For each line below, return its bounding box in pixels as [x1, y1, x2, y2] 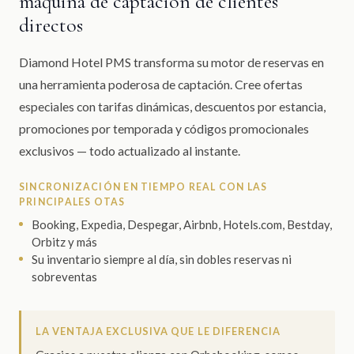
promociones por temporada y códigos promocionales [19, 120, 309, 136]
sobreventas [32, 269, 97, 284]
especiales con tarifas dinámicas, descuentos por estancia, [19, 98, 326, 114]
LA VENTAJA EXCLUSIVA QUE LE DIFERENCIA [36, 324, 281, 337]
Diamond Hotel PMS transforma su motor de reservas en [19, 54, 324, 70]
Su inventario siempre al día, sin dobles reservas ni [32, 251, 292, 266]
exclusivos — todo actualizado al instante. [19, 142, 240, 158]
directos [19, 12, 83, 37]
